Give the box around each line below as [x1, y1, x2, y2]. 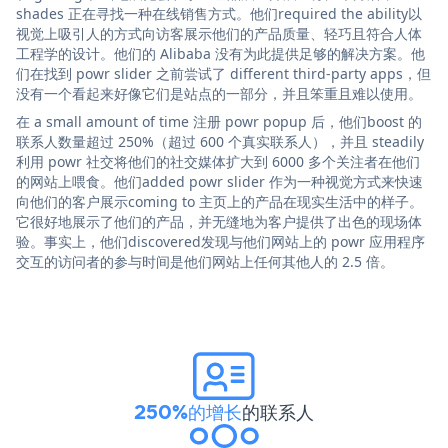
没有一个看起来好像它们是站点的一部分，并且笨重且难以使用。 [16, 83, 422, 103]
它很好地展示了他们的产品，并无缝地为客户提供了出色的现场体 [16, 211, 422, 231]
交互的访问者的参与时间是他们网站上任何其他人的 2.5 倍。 [16, 251, 394, 271]
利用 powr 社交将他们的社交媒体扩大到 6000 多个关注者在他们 [16, 151, 420, 171]
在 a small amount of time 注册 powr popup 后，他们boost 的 [16, 111, 422, 131]
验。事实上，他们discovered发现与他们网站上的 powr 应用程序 [16, 231, 425, 251]
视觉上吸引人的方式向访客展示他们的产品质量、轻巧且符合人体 [16, 23, 422, 43]
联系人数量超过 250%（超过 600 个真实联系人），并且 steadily [16, 131, 424, 151]
